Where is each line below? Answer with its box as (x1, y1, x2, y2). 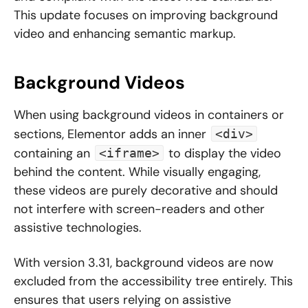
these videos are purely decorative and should (14, 182, 278, 199)
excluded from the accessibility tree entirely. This (14, 273, 293, 290)
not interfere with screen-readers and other (14, 201, 265, 218)
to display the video (165, 145, 281, 162)
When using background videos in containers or (14, 107, 284, 124)
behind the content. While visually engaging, (14, 164, 261, 181)
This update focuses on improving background (14, 7, 278, 24)
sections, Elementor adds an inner (14, 126, 210, 143)
